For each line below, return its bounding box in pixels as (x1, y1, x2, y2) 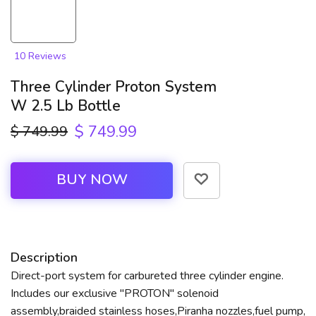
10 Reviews (14, 49, 66, 63)
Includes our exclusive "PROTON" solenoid (11, 286, 219, 302)
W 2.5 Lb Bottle (11, 96, 121, 116)
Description (11, 249, 78, 267)
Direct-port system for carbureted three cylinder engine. (11, 268, 284, 284)
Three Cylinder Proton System (11, 77, 217, 97)
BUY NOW (56, 170, 128, 190)
